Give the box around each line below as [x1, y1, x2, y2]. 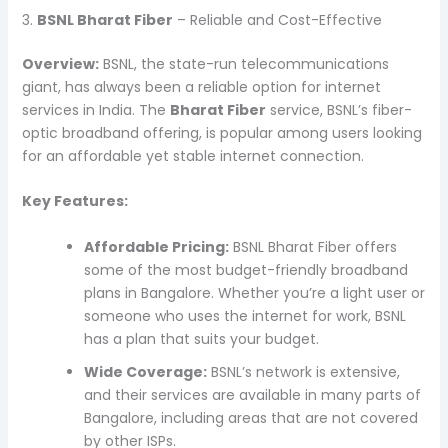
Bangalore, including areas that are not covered [83, 407, 418, 428]
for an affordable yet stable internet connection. [21, 145, 364, 166]
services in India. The [21, 99, 170, 120]
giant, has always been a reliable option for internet [21, 76, 381, 97]
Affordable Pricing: [83, 236, 229, 257]
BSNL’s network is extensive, [206, 361, 400, 382]
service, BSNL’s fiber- [265, 99, 412, 120]
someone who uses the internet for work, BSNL [83, 305, 406, 326]
